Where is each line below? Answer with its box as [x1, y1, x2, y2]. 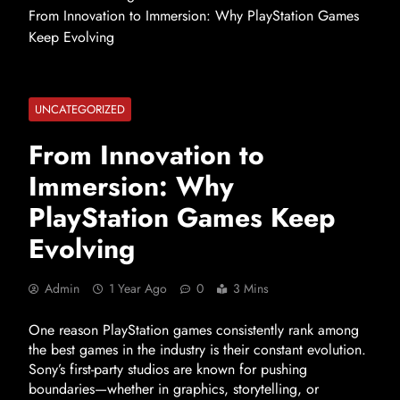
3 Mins [233, 279, 269, 297]
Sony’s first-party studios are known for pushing [29, 359, 307, 379]
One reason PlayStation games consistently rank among [29, 320, 359, 340]
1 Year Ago [109, 279, 167, 297]
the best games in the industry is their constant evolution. [29, 339, 366, 360]
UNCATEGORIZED [35, 101, 125, 118]
